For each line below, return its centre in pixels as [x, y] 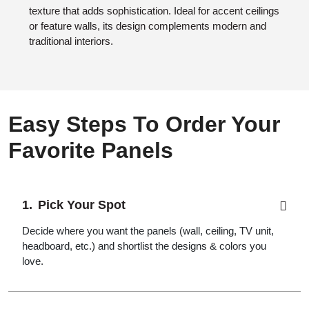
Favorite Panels [91, 150]
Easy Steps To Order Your [144, 124]
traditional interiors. [71, 41]
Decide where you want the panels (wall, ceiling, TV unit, [148, 231]
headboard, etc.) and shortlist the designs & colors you [144, 246]
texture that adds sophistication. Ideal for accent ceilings [154, 11]
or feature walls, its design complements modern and [148, 26]
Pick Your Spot [82, 205]
